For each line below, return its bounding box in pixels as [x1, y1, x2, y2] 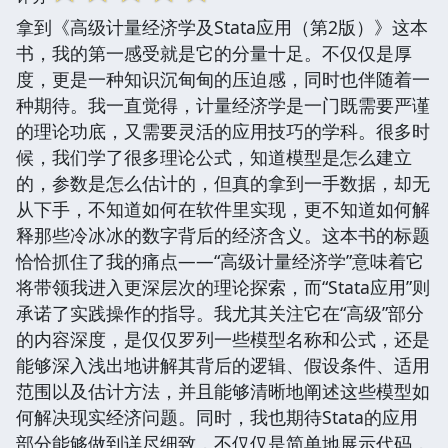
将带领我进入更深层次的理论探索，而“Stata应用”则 [16, 274, 430, 299]
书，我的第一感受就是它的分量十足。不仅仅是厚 [16, 40, 412, 65]
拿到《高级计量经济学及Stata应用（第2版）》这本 [16, 14, 428, 39]
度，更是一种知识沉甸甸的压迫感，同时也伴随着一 [16, 66, 430, 91]
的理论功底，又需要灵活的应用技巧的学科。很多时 [16, 118, 430, 143]
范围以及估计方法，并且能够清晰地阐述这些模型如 [16, 378, 430, 403]
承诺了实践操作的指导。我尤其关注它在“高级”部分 [16, 300, 424, 325]
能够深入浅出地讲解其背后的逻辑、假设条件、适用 [16, 352, 430, 377]
